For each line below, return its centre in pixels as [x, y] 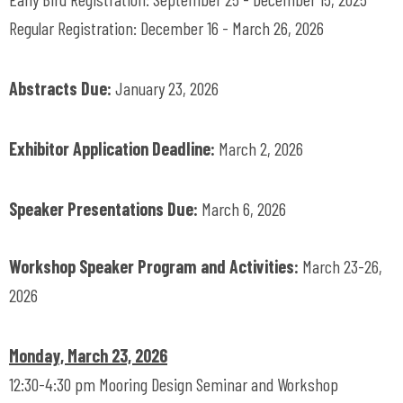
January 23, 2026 [167, 88]
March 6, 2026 [244, 209]
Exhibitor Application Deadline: [114, 148]
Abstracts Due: [62, 88]
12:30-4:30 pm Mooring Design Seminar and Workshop [174, 384]
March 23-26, [342, 266]
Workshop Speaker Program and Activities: [156, 266]
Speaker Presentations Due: [105, 209]
